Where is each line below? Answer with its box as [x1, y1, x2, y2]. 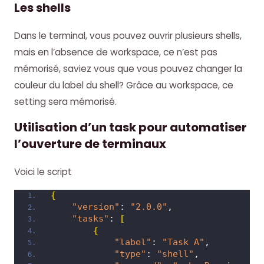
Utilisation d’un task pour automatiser [14, 119, 247, 136]
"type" [114, 248, 146, 259]
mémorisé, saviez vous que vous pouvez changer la [14, 62, 242, 75]
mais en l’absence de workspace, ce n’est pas [14, 45, 217, 58]
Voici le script [14, 166, 72, 179]
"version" [71, 201, 120, 212]
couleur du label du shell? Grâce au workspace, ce [14, 78, 233, 91]
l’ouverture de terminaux [14, 136, 166, 153]
